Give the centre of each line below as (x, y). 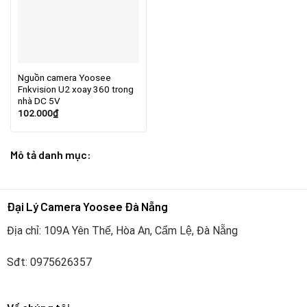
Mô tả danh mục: (51, 155)
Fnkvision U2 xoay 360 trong (75, 89)
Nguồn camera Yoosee (64, 78)
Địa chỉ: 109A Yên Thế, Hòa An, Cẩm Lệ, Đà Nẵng (122, 231)
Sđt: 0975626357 (49, 262)
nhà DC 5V (39, 101)
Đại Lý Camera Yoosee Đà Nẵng (87, 207)
